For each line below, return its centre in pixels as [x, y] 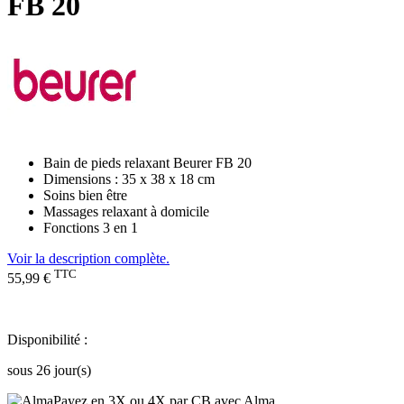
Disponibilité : [47, 340]
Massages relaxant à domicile [126, 211]
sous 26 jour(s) [49, 371]
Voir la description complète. [88, 258]
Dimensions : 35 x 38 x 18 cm [129, 179]
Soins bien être [85, 195]
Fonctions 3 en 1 [91, 227]
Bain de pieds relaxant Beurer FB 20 [147, 162]
